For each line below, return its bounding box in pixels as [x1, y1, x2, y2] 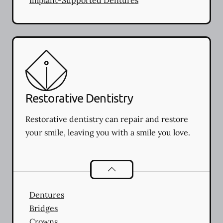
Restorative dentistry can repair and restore [25, 113, 188, 124]
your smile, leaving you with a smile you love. [25, 127, 190, 137]
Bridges [29, 203, 58, 213]
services [169, 162, 202, 173]
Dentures [29, 189, 64, 200]
